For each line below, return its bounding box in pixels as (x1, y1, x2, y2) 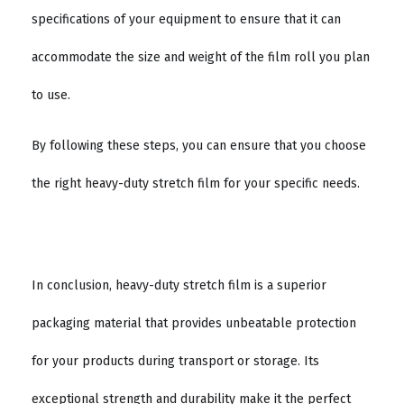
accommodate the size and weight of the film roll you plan (32, 49, 370, 65)
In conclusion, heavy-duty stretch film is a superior (32, 277, 326, 293)
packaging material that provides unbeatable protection (32, 315, 356, 331)
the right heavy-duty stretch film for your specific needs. (32, 176, 360, 192)
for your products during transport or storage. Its (32, 353, 319, 369)
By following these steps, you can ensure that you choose (32, 138, 366, 154)
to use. (32, 87, 70, 103)
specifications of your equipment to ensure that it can (32, 11, 341, 27)
